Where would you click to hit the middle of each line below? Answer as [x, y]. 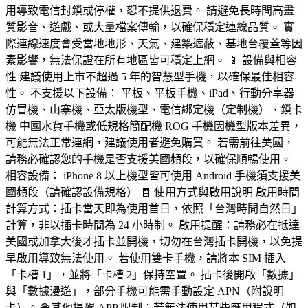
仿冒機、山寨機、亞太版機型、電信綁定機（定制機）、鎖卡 [154, 109]
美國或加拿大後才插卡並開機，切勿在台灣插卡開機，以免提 [154, 241]
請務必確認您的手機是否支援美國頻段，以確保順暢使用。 [148, 159]
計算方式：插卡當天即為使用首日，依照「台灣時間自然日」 [154, 208]
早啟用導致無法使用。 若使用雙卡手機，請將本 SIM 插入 [146, 258]
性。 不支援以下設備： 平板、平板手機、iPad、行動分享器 [150, 93]
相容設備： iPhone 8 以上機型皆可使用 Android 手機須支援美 [153, 175]
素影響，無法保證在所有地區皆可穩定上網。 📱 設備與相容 [151, 60]
